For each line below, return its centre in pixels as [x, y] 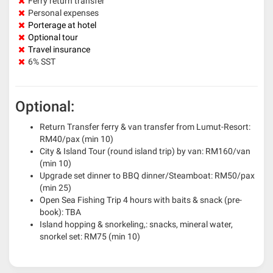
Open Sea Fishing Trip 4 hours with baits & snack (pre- [141, 200]
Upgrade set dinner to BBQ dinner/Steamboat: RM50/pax [147, 175]
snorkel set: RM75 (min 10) [90, 236]
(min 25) [55, 188]
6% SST [42, 62]
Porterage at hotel [62, 25]
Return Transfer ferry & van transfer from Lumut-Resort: [145, 127]
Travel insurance [60, 49]
